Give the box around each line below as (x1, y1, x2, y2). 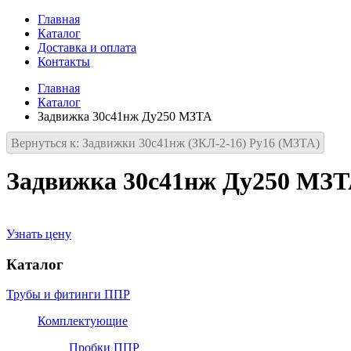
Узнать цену (6, 226, 71, 241)
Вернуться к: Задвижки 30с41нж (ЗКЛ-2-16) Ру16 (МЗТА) (11, 136, 320, 150)
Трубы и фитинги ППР (6, 288, 130, 302)
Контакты (38, 55, 90, 68)
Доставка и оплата (38, 41, 136, 54)
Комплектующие (38, 314, 128, 328)
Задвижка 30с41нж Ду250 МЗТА (38, 110, 212, 123)
